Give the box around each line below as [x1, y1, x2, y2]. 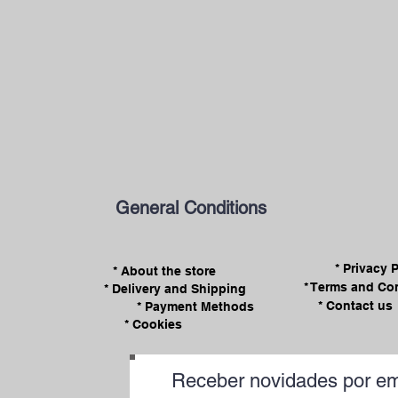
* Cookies [124, 316, 182, 331]
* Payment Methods [136, 299, 254, 314]
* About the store [112, 264, 216, 278]
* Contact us [317, 298, 393, 313]
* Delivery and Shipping [104, 282, 246, 296]
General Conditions [115, 197, 267, 219]
